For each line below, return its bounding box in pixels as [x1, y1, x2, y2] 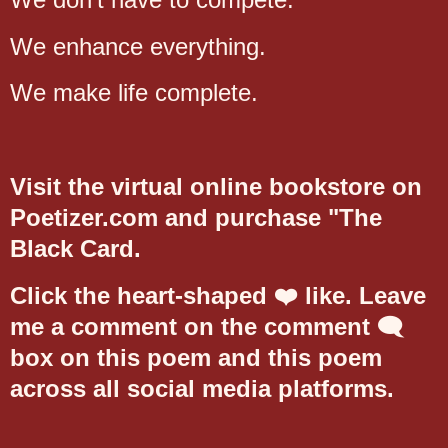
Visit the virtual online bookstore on [10, 173, 422, 201]
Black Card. [10, 235, 141, 263]
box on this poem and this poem [10, 343, 382, 371]
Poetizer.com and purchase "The [10, 204, 382, 232]
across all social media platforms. [10, 374, 394, 402]
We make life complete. [10, 79, 258, 107]
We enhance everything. [10, 32, 266, 60]
